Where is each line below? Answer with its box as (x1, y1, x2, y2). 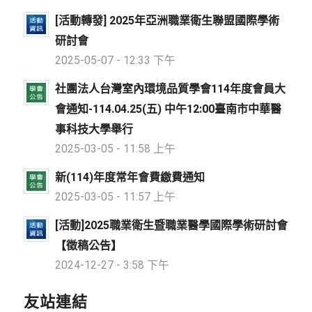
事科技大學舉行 (54, 122, 133, 136)
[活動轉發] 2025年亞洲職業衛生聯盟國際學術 (54, 13, 279, 27)
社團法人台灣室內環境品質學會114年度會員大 (54, 81, 286, 95)
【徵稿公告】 (54, 238, 122, 252)
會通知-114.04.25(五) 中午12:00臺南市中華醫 (54, 102, 281, 116)
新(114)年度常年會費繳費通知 (54, 170, 205, 184)
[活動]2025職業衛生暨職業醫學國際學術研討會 (54, 218, 288, 232)
